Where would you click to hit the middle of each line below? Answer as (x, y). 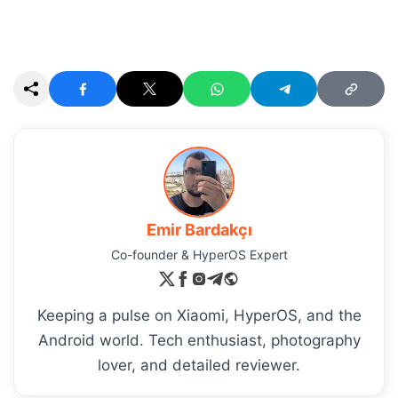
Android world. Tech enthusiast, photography (199, 341)
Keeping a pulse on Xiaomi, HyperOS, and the (199, 316)
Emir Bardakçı (199, 230)
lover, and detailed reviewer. (199, 366)
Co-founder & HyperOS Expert (199, 255)
